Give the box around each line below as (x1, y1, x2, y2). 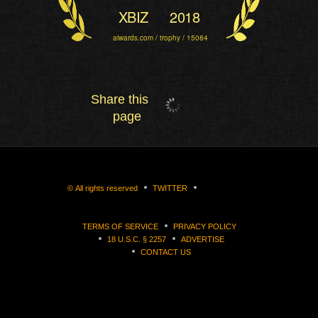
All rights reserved (75, 184, 138, 192)
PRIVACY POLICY (172, 222, 236, 231)
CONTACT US (140, 248, 191, 256)
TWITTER (153, 184, 187, 192)
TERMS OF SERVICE (82, 222, 158, 231)
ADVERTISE (180, 235, 224, 243)
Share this (91, 92, 148, 106)
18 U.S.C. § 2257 (106, 235, 166, 243)
